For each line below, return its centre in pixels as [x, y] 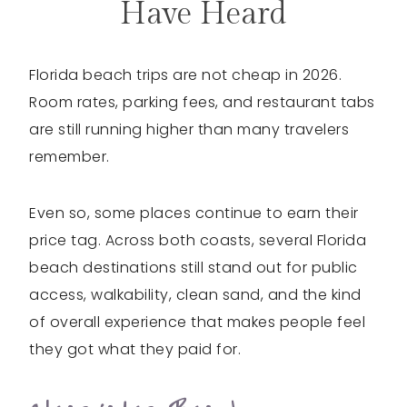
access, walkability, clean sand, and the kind [195, 295]
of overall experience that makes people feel [197, 322]
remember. [69, 157]
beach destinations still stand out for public [194, 268]
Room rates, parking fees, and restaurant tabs [202, 102]
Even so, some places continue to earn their [194, 213]
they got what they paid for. [135, 349]
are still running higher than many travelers [189, 129]
